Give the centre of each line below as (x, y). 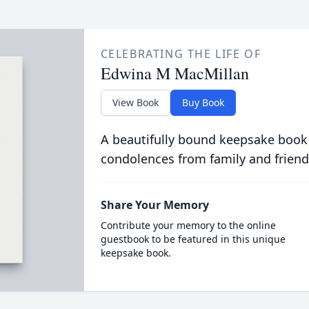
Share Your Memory (154, 205)
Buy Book (203, 102)
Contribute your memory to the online (188, 225)
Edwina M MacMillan (175, 73)
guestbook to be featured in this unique (193, 239)
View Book (135, 102)
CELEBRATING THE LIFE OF (181, 54)
